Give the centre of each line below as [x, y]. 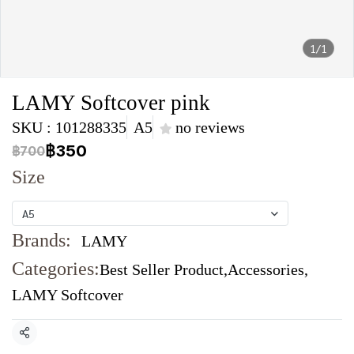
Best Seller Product [162, 270]
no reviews [210, 127]
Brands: [41, 241]
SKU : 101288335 [69, 127]
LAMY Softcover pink [111, 103]
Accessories [266, 270]
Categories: [56, 269]
